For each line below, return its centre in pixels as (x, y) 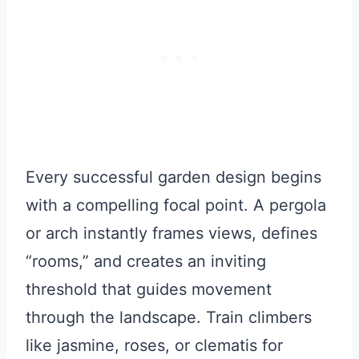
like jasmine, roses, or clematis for (154, 346)
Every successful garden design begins (173, 177)
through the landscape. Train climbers (169, 318)
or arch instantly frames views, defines (171, 234)
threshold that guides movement (149, 290)
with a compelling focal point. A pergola (176, 206)
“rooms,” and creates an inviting (146, 262)
